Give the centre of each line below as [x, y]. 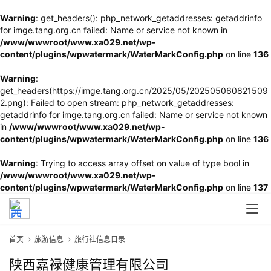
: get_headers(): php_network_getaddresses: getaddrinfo [149, 18]
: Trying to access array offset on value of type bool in [142, 163]
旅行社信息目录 [100, 239]
